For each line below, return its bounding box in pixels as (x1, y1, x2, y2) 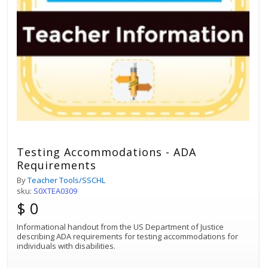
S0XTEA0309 (33, 185, 77, 196)
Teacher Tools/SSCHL (28, 174, 105, 185)
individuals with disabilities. (17, 240, 117, 251)
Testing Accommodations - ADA (17, 144, 196, 159)
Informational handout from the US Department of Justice (17, 221, 224, 232)
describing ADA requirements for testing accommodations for (17, 230, 238, 242)
